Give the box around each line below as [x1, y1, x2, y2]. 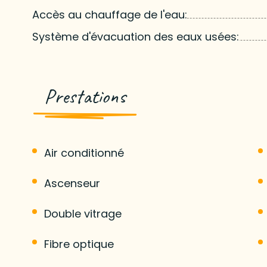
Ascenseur [44, 175, 100, 191]
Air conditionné [44, 145, 124, 160]
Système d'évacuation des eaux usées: [32, 29, 239, 44]
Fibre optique [44, 236, 114, 252]
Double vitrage [44, 206, 122, 221]
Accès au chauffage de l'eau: [32, 7, 187, 22]
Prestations [44, 82, 126, 110]
